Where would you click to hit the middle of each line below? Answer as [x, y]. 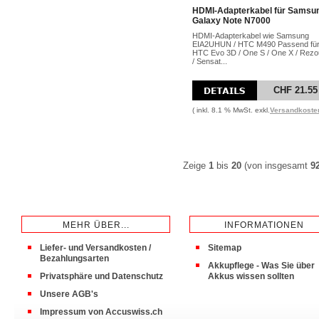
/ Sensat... [210, 61]
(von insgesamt [276, 166]
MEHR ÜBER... [96, 225]
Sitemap [225, 248]
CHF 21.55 [295, 90]
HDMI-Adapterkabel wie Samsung [251, 36]
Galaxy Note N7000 [231, 21]
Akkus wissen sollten [251, 276]
